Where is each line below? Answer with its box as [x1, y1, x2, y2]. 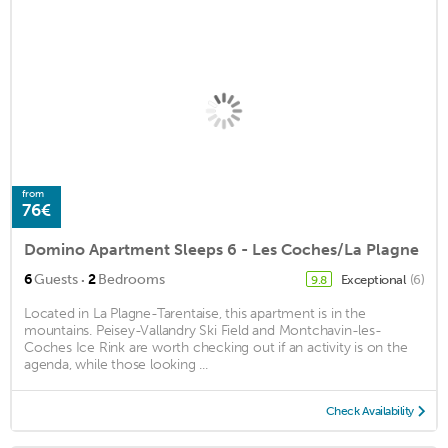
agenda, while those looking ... [24, 356, 208, 374]
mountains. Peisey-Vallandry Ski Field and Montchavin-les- [24, 322, 382, 340]
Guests [34, 271, 78, 289]
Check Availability [325, 404, 414, 419]
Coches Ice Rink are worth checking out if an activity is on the [24, 339, 408, 357]
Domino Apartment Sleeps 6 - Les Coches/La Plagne [24, 240, 419, 260]
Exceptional [340, 272, 408, 288]
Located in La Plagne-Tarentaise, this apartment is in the [24, 305, 366, 323]
